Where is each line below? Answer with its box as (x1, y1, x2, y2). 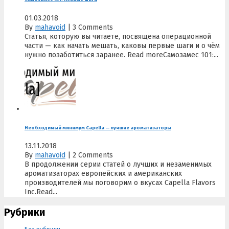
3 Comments (73, 22, 113, 32)
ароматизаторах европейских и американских (25, 169, 182, 178)
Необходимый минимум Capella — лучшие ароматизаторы (25, 124, 171, 130)
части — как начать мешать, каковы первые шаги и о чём (25, 41, 220, 50)
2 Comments (73, 151, 113, 160)
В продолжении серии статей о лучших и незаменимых (25, 160, 212, 169)
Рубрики (4, 205, 45, 218)
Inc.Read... (25, 188, 57, 197)
